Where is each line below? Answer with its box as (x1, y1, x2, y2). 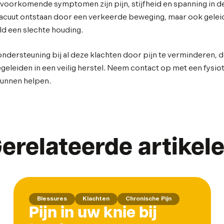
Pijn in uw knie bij (29, 205, 157, 221)
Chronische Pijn (125, 195, 172, 203)
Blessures (36, 195, 67, 203)
